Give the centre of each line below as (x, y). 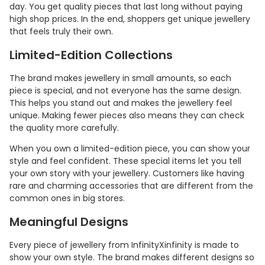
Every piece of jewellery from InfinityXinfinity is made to (124, 245)
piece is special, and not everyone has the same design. (125, 91)
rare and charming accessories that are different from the (131, 186)
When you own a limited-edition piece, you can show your (130, 149)
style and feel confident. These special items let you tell (125, 161)
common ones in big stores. (67, 198)
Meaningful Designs (69, 222)
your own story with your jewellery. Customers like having (127, 174)
